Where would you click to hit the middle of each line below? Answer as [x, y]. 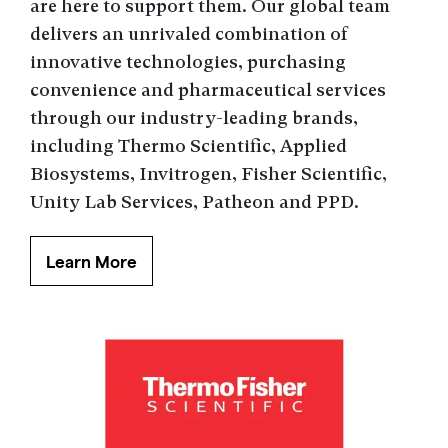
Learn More [91, 262]
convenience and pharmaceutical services [208, 90]
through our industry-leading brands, [194, 118]
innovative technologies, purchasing [188, 62]
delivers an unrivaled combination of [189, 34]
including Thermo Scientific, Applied [188, 146]
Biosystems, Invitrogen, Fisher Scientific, [208, 174]
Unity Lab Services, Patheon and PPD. [194, 202]
